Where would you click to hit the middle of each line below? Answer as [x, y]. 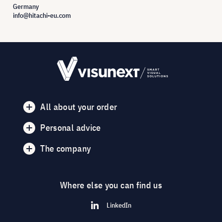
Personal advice [71, 127]
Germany [26, 6]
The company [66, 148]
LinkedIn [119, 205]
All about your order [79, 107]
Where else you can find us [111, 185]
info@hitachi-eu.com [42, 15]
